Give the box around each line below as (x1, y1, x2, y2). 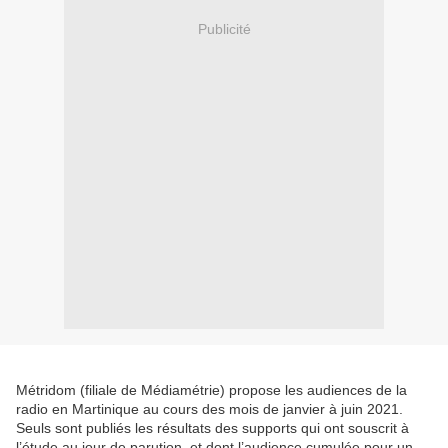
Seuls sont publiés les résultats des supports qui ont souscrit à (16, 420, 409, 437)
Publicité (197, 20, 251, 37)
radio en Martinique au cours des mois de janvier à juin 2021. (16, 401, 403, 418)
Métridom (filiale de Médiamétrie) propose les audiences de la (16, 382, 407, 399)
